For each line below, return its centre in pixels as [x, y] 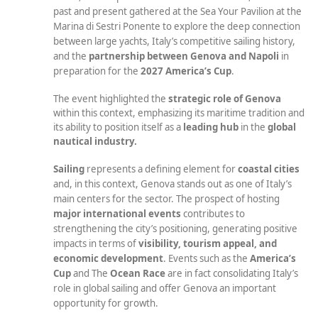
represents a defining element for [162, 169]
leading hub [212, 127]
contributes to [214, 213]
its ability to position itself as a [118, 127]
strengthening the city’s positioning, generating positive [175, 228]
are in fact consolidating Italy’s [232, 273]
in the [254, 127]
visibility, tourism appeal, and [208, 243]
